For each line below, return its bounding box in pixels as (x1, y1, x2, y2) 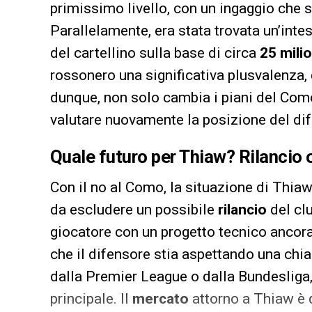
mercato (132, 290, 189, 307)
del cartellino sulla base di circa (50, 44, 260, 61)
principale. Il (50, 290, 132, 307)
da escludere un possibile (50, 201, 218, 218)
